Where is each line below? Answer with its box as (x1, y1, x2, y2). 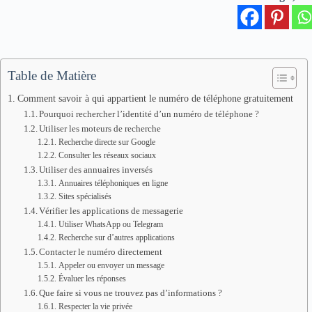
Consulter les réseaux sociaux (58, 151, 156, 160)
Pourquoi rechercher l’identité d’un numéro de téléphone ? (39, 109, 260, 119)
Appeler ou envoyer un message (58, 261, 164, 270)
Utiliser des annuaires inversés (39, 164, 153, 175)
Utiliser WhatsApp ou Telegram (58, 220, 163, 229)
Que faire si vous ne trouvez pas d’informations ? (39, 288, 223, 298)
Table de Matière (8, 68, 96, 83)
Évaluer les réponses (58, 274, 126, 283)
